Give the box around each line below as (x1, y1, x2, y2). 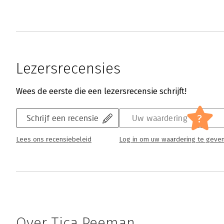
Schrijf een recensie (26, 113, 99, 123)
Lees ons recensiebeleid (16, 135, 91, 144)
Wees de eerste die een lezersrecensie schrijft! (16, 86, 186, 96)
